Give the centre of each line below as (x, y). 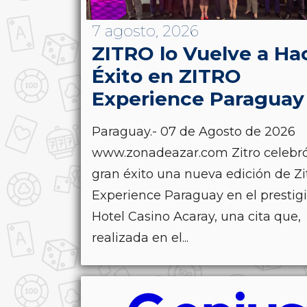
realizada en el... (140, 237)
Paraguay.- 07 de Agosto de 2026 (194, 131)
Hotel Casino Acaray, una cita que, (196, 216)
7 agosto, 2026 (145, 31)
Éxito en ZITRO (167, 76)
